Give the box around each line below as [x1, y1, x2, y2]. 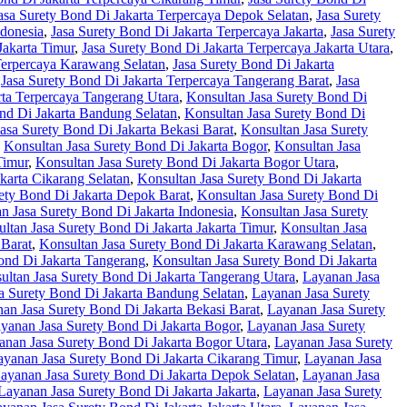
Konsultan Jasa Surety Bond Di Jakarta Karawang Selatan [39, 236, 372, 253]
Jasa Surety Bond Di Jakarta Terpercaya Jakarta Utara [82, 40, 390, 56]
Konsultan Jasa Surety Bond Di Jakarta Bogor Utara [35, 154, 335, 171]
